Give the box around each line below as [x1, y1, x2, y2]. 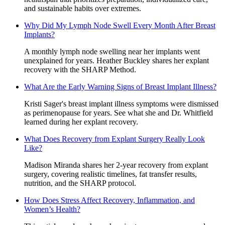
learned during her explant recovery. [24, 117, 138, 126]
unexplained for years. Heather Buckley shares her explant [24, 56, 209, 65]
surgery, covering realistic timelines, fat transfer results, [24, 169, 197, 178]
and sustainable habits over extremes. [24, 4, 141, 13]
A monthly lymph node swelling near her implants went [24, 47, 200, 56]
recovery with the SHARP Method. [24, 65, 136, 74]
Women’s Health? [24, 204, 80, 213]
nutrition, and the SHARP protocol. [24, 178, 136, 187]
